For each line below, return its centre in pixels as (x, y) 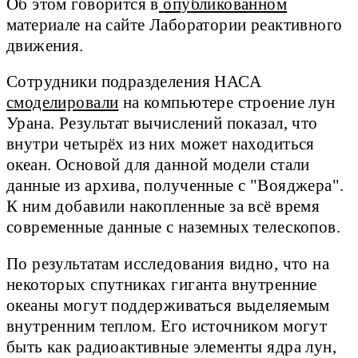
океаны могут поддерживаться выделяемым (168, 305)
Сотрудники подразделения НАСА (134, 82)
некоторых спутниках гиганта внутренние (162, 284)
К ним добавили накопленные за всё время (163, 207)
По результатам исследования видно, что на (168, 263)
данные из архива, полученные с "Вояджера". (175, 186)
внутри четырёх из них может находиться (161, 144)
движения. (45, 46)
